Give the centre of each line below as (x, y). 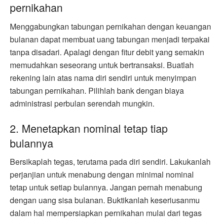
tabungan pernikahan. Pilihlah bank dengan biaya (97, 91)
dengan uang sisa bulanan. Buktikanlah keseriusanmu (105, 200)
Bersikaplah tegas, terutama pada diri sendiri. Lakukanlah (110, 162)
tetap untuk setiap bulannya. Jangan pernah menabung (106, 187)
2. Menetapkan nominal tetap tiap (89, 128)
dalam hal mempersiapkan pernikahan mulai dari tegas (106, 213)
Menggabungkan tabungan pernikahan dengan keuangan (110, 27)
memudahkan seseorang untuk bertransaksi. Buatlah (102, 65)
